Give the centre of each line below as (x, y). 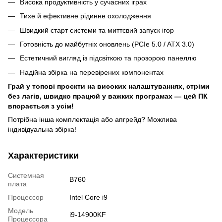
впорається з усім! (41, 106)
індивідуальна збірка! (42, 130)
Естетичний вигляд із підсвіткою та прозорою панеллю (108, 58)
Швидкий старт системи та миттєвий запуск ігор (97, 30)
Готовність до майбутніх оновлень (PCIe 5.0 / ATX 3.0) (107, 44)
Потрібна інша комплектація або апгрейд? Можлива (92, 120)
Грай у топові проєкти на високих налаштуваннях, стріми (109, 86)
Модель (21, 211)
